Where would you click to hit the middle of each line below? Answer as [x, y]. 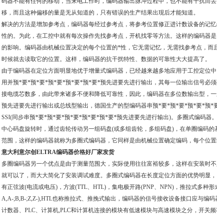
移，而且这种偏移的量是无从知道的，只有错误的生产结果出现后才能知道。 [100, 13]
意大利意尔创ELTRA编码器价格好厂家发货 [58, 152]
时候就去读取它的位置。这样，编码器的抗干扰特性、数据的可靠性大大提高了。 [106, 59]
